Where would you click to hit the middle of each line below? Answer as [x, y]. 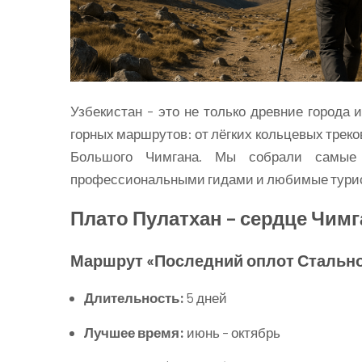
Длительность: [134, 297]
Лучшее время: [134, 332]
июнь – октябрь [232, 332]
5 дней [206, 297]
